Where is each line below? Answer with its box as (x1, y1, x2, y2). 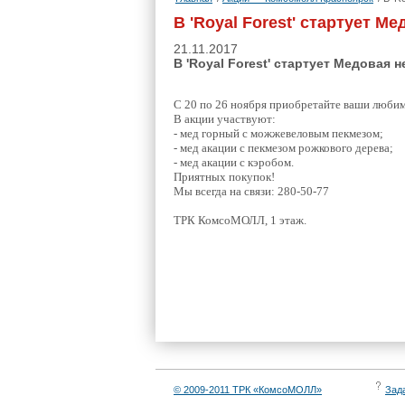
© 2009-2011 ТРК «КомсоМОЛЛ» (174, 384, 322, 395)
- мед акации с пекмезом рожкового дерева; (174, 141, 393, 155)
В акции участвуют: (174, 112, 276, 126)
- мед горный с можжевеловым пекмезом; (174, 127, 383, 140)
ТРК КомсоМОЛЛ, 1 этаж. (174, 213, 306, 227)
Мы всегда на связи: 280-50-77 (174, 184, 329, 198)
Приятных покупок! (174, 170, 275, 184)
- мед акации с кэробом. (174, 155, 294, 169)
